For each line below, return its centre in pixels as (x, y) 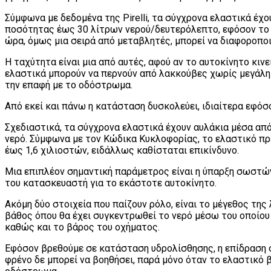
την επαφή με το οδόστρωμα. (69, 85)
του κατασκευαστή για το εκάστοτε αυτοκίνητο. (111, 183)
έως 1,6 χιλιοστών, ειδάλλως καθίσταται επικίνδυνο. (122, 150)
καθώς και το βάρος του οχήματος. (82, 227)
